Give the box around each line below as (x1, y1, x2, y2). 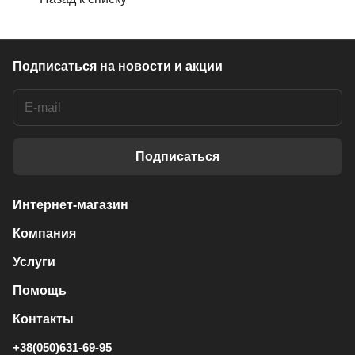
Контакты (13, 312, 74, 326)
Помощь (13, 284, 67, 297)
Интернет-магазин (13, 198, 128, 212)
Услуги (13, 255, 55, 269)
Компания (13, 227, 76, 240)
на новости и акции (100, 59, 223, 73)
